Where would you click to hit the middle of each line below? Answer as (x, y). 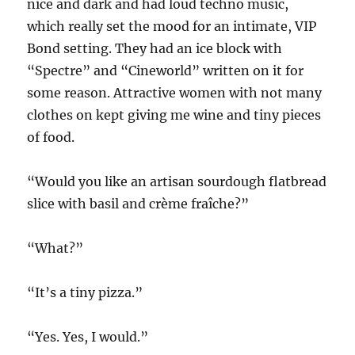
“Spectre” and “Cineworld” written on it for (166, 70)
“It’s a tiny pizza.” (85, 292)
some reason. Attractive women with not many (175, 92)
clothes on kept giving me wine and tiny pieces (174, 115)
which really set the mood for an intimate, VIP (172, 26)
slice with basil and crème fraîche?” (138, 203)
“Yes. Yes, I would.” (88, 336)
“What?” (55, 248)
